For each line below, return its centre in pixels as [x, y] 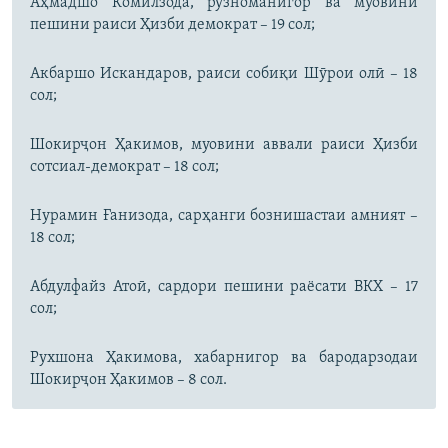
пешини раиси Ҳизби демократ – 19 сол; [172, 24]
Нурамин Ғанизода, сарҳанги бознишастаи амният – [224, 215]
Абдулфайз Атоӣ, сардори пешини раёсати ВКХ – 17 [224, 286]
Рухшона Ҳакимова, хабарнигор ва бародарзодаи [224, 357]
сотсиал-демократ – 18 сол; [124, 166]
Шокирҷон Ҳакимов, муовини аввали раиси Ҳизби [224, 144]
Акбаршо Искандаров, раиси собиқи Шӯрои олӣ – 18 [224, 73]
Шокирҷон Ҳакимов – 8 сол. [128, 379]
